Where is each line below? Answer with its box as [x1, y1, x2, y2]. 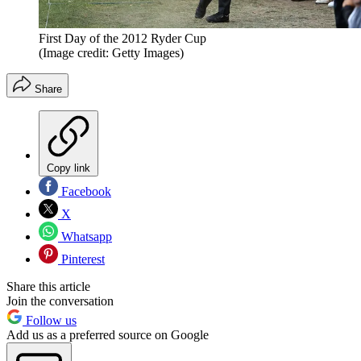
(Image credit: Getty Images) [39, 45, 184, 60]
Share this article [6, 279, 90, 293]
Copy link [47, 161, 90, 174]
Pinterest [58, 251, 105, 266]
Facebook [58, 184, 111, 198]
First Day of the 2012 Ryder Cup [39, 31, 206, 45]
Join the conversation [6, 293, 114, 308]
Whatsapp [58, 229, 112, 243]
